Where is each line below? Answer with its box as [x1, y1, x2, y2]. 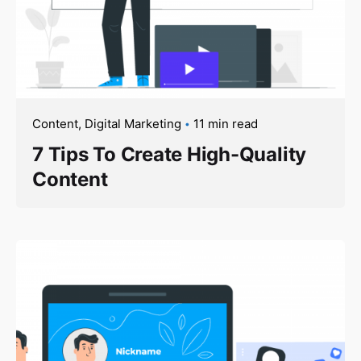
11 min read [193, 115, 258, 131]
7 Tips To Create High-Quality [32, 142, 307, 166]
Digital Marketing [85, 115, 181, 131]
